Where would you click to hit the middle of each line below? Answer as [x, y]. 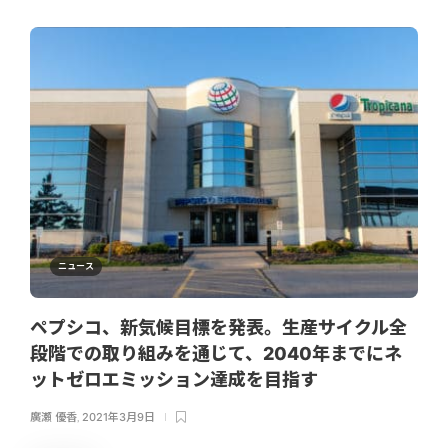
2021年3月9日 [118, 417]
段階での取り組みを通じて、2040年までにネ [216, 354]
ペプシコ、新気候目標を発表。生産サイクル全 [218, 328]
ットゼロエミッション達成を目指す [176, 380]
